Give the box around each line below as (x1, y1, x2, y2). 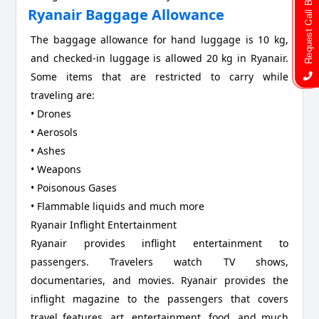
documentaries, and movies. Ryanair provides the (31, 273, 288, 287)
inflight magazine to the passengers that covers (31, 291, 288, 305)
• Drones (31, 106, 72, 120)
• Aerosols (31, 125, 78, 139)
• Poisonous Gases (31, 180, 117, 194)
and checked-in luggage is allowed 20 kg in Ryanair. (31, 51, 288, 65)
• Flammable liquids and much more (31, 199, 205, 213)
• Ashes (31, 143, 66, 157)
